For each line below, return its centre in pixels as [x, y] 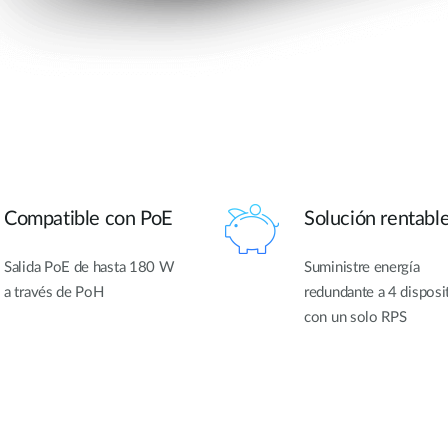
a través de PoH [54, 293]
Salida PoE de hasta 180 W [89, 268]
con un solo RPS [355, 318]
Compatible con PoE [88, 219]
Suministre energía [362, 268]
